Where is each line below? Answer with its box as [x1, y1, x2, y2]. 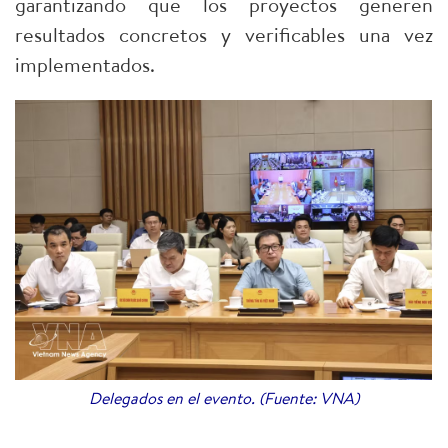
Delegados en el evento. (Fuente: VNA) [89, 387, 359, 410]
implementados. [15, 50, 155, 78]
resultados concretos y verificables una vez [15, 20, 433, 48]
